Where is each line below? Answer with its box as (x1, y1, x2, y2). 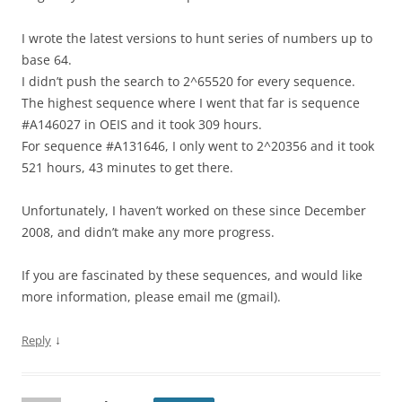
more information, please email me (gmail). (22, 288, 281, 306)
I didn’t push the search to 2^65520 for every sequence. (22, 73, 355, 91)
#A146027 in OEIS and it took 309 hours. (22, 116, 262, 134)
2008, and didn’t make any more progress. (22, 223, 275, 241)
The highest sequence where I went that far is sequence (22, 94, 360, 112)
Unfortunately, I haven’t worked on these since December (22, 202, 366, 220)
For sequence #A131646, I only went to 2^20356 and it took (22, 137, 374, 155)
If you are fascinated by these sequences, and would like (22, 267, 363, 284)
